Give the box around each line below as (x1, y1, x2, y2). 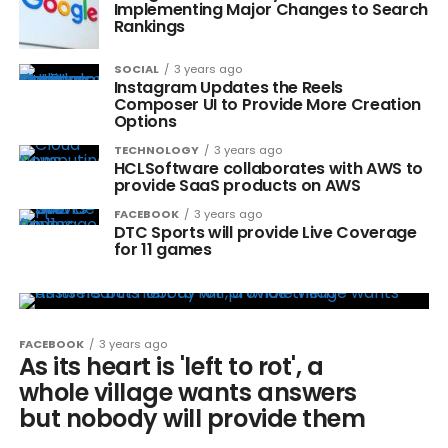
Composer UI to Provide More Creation (113, 93, 422, 116)
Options (113, 110, 177, 133)
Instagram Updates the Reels (113, 76, 344, 99)
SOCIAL (113, 61, 159, 77)
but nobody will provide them (18, 402, 366, 435)
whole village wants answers (18, 376, 357, 409)
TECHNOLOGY (113, 142, 199, 158)
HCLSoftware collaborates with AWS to (113, 157, 424, 180)
